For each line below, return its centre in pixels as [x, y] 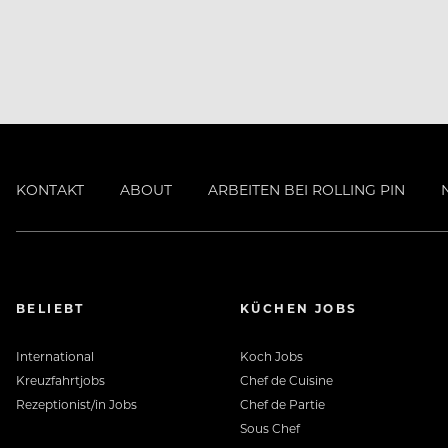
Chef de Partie [282, 404]
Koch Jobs [271, 356]
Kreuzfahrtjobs [60, 380]
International [55, 356]
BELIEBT [50, 308]
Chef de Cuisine [286, 380]
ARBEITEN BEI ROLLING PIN [306, 190]
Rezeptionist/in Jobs [76, 404]
